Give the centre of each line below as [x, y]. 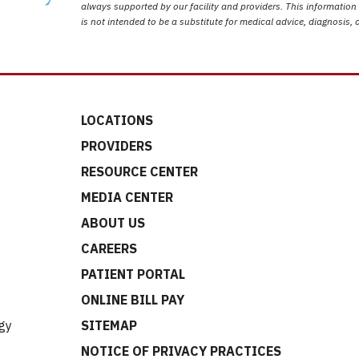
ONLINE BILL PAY [133, 300]
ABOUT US [113, 223]
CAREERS [109, 249]
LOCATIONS [117, 121]
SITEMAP [109, 326]
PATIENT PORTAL [133, 274]
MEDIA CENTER [127, 198]
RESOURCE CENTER [139, 172]
